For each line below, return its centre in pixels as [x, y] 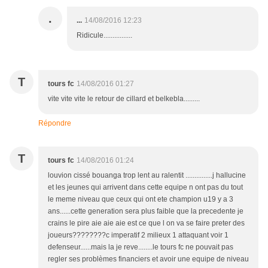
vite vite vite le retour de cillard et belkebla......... [124, 99]
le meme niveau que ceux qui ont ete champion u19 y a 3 [141, 200]
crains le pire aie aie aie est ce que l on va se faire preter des [146, 223]
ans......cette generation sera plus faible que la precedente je [146, 211]
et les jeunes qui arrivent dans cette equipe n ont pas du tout [145, 188]
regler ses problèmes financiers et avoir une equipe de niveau [148, 259]
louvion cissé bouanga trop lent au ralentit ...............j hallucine [147, 176]
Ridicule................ [104, 36]
